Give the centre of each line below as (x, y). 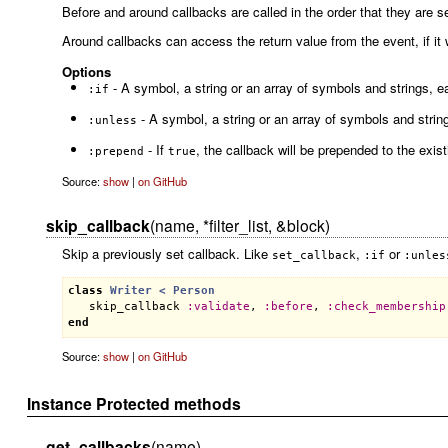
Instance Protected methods (134, 403)
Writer (130, 291)
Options (86, 72)
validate (221, 307)
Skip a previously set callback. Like (166, 253)
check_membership (389, 307)
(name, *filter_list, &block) (239, 224)
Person (193, 291)
